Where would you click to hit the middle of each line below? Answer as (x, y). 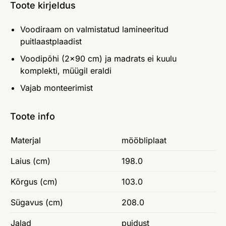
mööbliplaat (144, 140)
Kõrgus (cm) (34, 181)
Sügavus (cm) (37, 202)
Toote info (33, 116)
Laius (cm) (31, 161)
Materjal (26, 140)
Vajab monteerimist (56, 88)
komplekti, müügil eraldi (66, 70)
